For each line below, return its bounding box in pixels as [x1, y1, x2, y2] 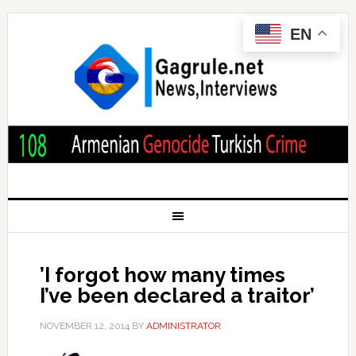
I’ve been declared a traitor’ [39, 283, 315, 308]
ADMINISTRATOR [145, 319, 221, 331]
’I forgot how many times [39, 262, 285, 287]
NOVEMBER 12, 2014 [39, 319, 130, 331]
